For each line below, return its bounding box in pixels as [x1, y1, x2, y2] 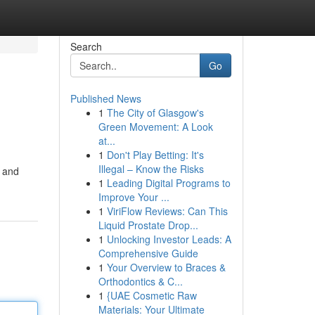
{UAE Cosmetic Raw [106, 288, 197, 302]
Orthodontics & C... [98, 274, 183, 288]
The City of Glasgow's [106, 105, 204, 120]
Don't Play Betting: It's [106, 148, 204, 162]
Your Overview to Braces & [106, 260, 226, 274]
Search [70, 39, 102, 53]
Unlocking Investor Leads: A [106, 232, 231, 246]
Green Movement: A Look [98, 120, 213, 134]
